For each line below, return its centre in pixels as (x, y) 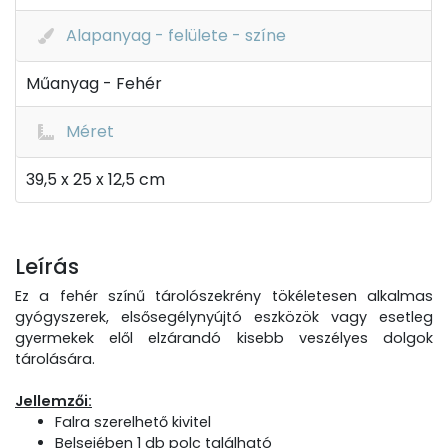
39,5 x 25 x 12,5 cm (95, 179)
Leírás (47, 266)
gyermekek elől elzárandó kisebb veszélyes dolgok (224, 338)
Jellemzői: (53, 401)
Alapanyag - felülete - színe (176, 35)
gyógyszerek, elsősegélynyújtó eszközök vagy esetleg (224, 317)
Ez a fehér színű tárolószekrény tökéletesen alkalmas (224, 296)
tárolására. (55, 359)
